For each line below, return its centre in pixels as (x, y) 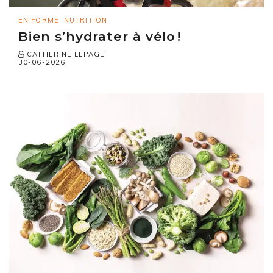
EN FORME (39, 20)
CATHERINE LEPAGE (65, 54)
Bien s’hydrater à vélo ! (100, 36)
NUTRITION (86, 20)
